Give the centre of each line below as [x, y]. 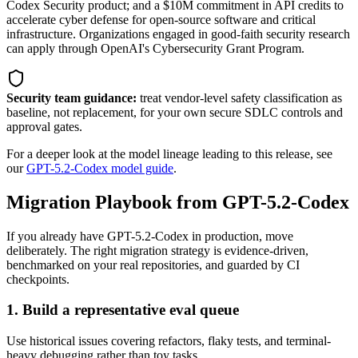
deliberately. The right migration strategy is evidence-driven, [157, 250]
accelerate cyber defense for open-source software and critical [161, 19]
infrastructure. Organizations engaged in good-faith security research [178, 34]
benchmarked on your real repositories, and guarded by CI [153, 265]
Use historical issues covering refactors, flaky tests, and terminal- [169, 341]
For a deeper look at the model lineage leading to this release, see [169, 153]
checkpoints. [38, 279]
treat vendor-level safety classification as [239, 97]
